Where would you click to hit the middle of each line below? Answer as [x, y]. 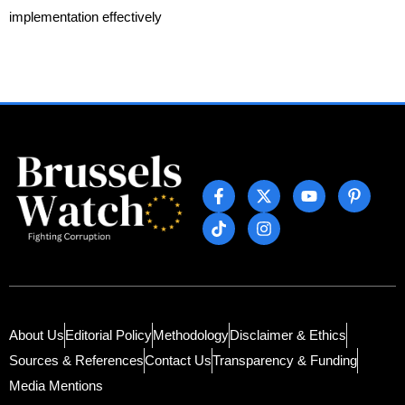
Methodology [191, 335]
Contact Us [178, 361]
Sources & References [76, 361]
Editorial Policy [108, 335]
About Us [37, 335]
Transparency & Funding [285, 361]
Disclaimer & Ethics [288, 335]
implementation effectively [85, 17]
